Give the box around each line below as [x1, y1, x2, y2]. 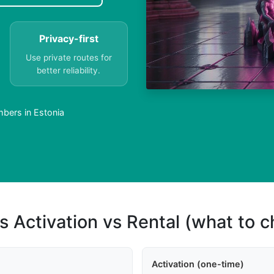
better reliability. [37, 65, 101, 76]
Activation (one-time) [151, 259, 244, 270]
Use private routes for [25, 53, 112, 63]
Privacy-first [39, 32, 98, 45]
